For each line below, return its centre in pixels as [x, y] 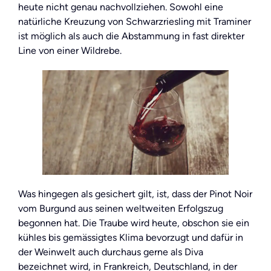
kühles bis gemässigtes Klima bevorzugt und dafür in [131, 238]
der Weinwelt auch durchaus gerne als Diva [111, 252]
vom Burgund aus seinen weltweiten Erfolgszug [121, 209]
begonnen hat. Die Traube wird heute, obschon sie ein [134, 223]
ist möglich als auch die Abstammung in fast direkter [131, 36]
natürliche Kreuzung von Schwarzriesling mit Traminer [135, 21]
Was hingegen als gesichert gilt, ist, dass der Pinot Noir [135, 194]
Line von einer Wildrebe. [70, 50]
